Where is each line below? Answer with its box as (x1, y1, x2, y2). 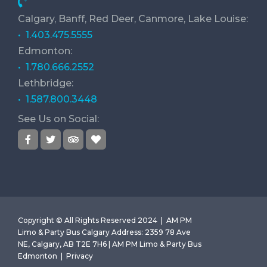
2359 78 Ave (145, 228, 191, 237)
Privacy (66, 252, 93, 261)
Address (111, 228, 141, 237)
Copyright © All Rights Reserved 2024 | (18, 216, 166, 225)
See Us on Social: (18, 113, 99, 125)
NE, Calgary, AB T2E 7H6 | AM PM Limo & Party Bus (18, 240, 201, 249)
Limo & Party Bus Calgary (18, 228, 110, 237)
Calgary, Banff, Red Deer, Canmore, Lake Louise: (18, 13, 248, 25)
